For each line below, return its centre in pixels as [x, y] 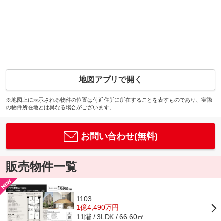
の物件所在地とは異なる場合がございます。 [60, 107]
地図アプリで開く [110, 79]
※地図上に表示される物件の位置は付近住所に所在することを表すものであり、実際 [109, 99]
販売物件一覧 [41, 167]
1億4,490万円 [98, 207]
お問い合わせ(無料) [119, 136]
